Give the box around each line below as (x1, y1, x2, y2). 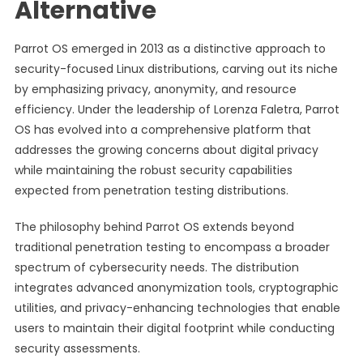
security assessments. (14, 340, 140, 357)
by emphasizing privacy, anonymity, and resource (14, 81, 297, 97)
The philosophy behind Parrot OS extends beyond (14, 219, 294, 235)
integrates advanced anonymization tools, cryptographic (14, 280, 339, 296)
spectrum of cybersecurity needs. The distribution (14, 259, 299, 275)
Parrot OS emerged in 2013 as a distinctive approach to (14, 41, 326, 57)
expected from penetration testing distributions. (14, 182, 288, 199)
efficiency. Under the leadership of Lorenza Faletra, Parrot (14, 101, 340, 117)
